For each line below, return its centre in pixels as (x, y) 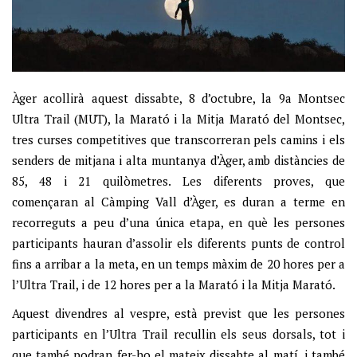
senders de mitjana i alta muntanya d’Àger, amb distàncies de (178, 160)
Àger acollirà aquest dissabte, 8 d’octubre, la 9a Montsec (178, 98)
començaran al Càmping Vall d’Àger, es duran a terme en (178, 201)
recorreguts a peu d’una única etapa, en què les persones (178, 222)
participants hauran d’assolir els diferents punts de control (178, 243)
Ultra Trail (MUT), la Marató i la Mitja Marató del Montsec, (178, 118)
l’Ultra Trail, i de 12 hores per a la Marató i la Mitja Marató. (174, 284)
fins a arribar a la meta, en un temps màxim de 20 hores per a (178, 263)
